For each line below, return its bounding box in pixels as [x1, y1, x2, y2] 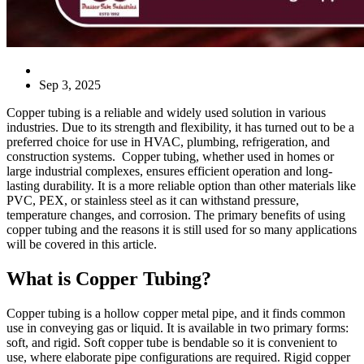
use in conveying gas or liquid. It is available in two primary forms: [6, 320, 349, 335]
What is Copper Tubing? [6, 267, 211, 289]
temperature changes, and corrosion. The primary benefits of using [6, 207, 345, 222]
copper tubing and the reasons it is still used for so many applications [6, 222, 357, 236]
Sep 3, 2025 [39, 77, 101, 92]
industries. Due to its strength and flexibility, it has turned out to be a [6, 119, 354, 134]
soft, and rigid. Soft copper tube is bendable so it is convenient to [6, 335, 337, 349]
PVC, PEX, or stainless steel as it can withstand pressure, [6, 193, 299, 207]
